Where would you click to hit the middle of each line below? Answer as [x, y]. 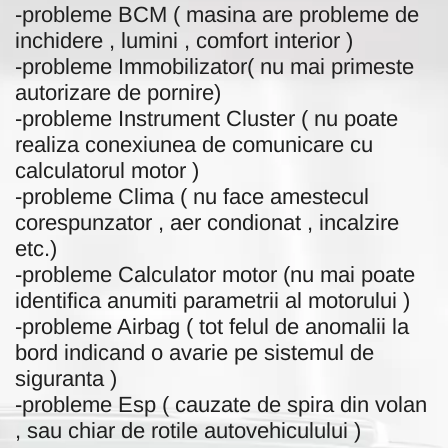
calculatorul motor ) [107, 170]
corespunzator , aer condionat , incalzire [207, 222]
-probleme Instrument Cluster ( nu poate [206, 118]
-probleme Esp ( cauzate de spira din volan [221, 404]
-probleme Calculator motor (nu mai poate [215, 274]
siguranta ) [66, 378]
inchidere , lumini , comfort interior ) [184, 40]
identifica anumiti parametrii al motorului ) [212, 300]
